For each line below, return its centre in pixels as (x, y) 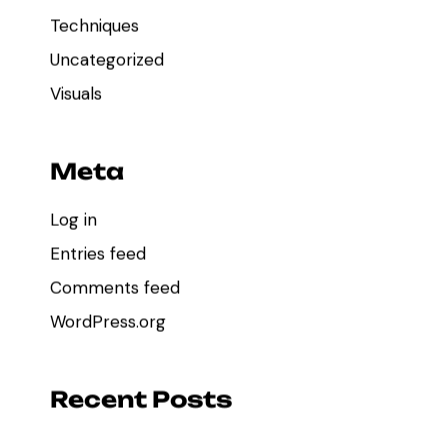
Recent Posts (140, 399)
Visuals (75, 94)
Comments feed (114, 288)
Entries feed (97, 254)
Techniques (94, 26)
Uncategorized (106, 60)
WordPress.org (107, 322)
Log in (73, 220)
